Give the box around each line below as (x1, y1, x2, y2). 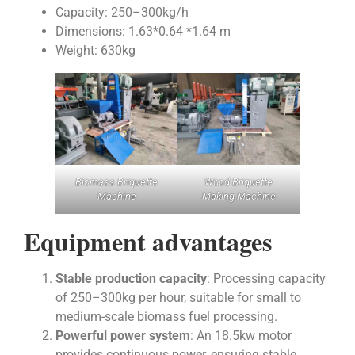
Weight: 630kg (55, 43, 136, 59)
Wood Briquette (204, 175, 273, 188)
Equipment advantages (24, 222, 272, 260)
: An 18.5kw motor (190, 327, 292, 343)
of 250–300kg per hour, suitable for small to (55, 289, 301, 305)
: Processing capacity (207, 270, 326, 286)
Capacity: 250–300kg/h (55, 5, 189, 21)
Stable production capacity (55, 270, 207, 286)
